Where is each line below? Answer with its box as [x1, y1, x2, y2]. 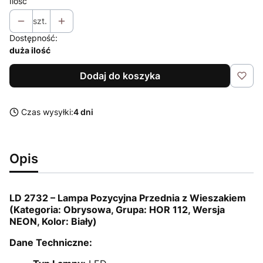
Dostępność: [9, 32, 58, 43]
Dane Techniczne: [9, 236, 92, 248]
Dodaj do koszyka [79, 69, 160, 82]
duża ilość [9, 45, 50, 55]
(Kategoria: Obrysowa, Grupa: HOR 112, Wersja [9, 203, 225, 215]
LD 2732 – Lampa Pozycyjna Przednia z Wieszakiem [9, 191, 246, 204]
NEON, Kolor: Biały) [9, 215, 97, 227]
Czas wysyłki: [21, 106, 73, 117]
